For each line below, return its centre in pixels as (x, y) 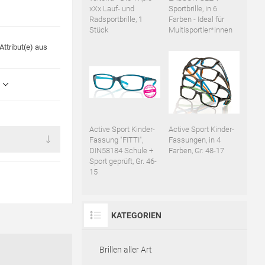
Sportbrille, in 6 (193, 9)
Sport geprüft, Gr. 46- (123, 161)
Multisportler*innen (200, 30)
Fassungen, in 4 (194, 140)
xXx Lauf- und (112, 9)
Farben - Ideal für (196, 20)
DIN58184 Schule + (121, 151)
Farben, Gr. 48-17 (196, 151)
